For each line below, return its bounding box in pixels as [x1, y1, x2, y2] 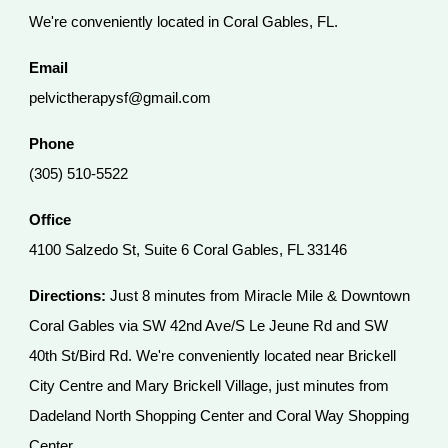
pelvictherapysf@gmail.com [29, 90, 212, 106]
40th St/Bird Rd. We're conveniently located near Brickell [29, 348, 397, 364]
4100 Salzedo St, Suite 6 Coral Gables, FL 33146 [29, 242, 348, 258]
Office [29, 212, 72, 228]
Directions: [29, 288, 107, 304]
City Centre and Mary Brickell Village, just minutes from [29, 378, 390, 394]
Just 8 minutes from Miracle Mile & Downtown [110, 288, 411, 304]
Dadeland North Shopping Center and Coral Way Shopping [29, 408, 410, 424]
